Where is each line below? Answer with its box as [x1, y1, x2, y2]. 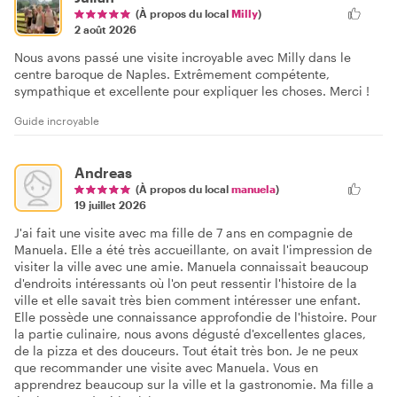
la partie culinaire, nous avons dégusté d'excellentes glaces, [14, 325, 366, 341]
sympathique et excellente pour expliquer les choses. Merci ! [14, 82, 370, 98]
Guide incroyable [14, 113, 99, 127]
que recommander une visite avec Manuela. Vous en [14, 359, 318, 375]
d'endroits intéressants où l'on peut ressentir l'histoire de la [14, 275, 357, 291]
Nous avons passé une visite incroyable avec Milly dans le [14, 49, 351, 65]
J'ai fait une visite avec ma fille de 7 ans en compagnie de [14, 224, 353, 240]
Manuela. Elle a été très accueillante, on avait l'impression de [14, 241, 372, 257]
